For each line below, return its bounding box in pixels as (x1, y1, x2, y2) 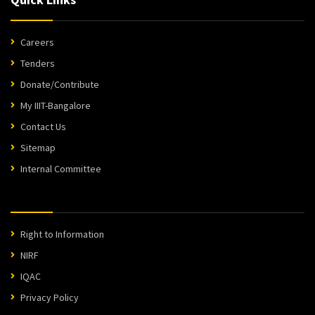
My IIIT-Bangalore (20, 99, 91, 112)
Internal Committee (20, 162, 101, 176)
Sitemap (20, 141, 56, 155)
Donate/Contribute (20, 78, 99, 91)
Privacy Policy (20, 291, 79, 304)
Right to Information (20, 228, 104, 241)
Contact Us (20, 120, 66, 134)
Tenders (20, 57, 55, 70)
